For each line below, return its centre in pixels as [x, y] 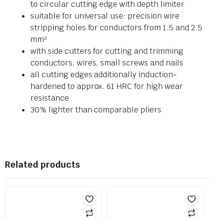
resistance [50, 98]
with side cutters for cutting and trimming [107, 51]
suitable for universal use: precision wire [105, 16]
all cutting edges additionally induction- [104, 75]
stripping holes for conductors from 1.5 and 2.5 [116, 28]
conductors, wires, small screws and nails [107, 63]
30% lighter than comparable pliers [96, 110]
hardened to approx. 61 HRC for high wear [107, 87]
